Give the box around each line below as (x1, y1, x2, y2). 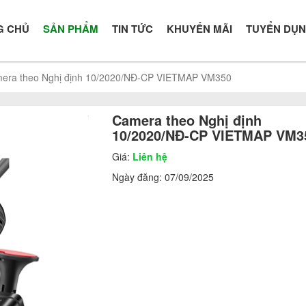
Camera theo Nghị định (112, 110, 262, 130)
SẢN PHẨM (43, 21, 98, 36)
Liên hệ (133, 150, 168, 163)
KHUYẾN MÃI (167, 21, 232, 36)
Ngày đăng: (112, 170, 165, 184)
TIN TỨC (112, 21, 153, 36)
